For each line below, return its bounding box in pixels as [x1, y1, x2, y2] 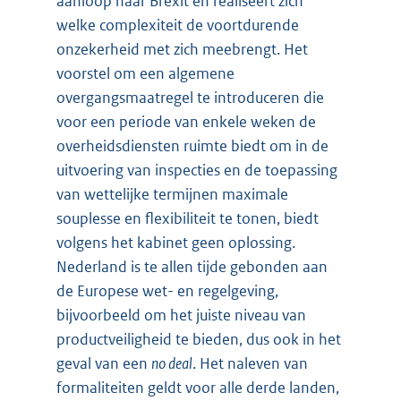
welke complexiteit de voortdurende [56, 15, 299, 36]
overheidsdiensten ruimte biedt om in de [56, 136, 328, 157]
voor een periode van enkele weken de [56, 112, 316, 132]
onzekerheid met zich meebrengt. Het [56, 39, 308, 60]
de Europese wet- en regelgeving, [56, 281, 278, 302]
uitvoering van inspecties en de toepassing [56, 160, 337, 181]
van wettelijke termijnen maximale [56, 184, 288, 205]
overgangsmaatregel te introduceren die [56, 88, 324, 108]
